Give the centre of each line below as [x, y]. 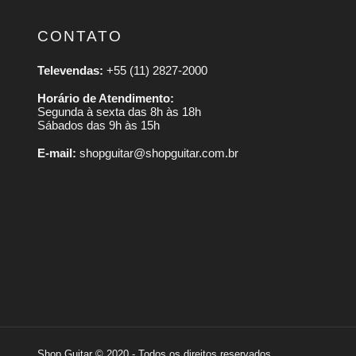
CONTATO [80, 37]
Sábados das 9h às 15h [99, 126]
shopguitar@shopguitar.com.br [157, 153]
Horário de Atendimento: [106, 99]
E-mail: [57, 153]
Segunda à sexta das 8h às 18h [119, 112]
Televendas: [70, 71]
